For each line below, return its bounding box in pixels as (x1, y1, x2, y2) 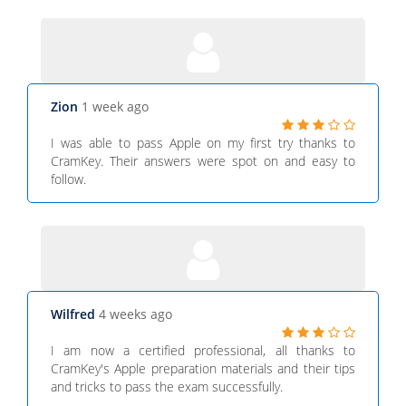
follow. (51, 170, 86, 188)
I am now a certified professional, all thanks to (51, 342, 355, 359)
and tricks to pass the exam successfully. (51, 378, 283, 395)
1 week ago (82, 98, 149, 115)
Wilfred (51, 305, 99, 323)
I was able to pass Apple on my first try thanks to (51, 134, 355, 151)
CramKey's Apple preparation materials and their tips (51, 360, 355, 377)
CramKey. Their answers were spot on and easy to (51, 152, 355, 169)
